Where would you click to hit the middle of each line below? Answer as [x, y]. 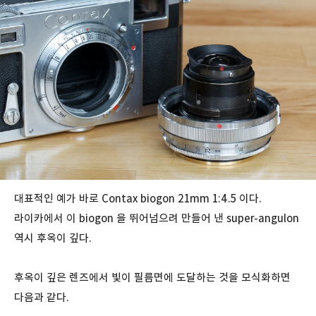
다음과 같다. [42, 297]
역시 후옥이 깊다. [53, 238]
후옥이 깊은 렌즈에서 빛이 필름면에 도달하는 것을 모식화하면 [152, 277]
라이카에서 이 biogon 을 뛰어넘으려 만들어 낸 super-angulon [157, 218]
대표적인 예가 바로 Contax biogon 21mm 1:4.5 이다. [138, 198]
